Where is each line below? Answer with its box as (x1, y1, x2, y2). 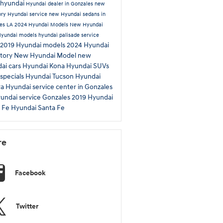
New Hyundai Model (13, 51, 78, 60)
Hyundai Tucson (25, 72, 75, 81)
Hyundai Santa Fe (10, 103, 65, 112)
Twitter (15, 202, 38, 211)
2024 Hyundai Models (14, 21, 70, 28)
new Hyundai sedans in (48, 10, 106, 17)
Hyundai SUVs (66, 61, 109, 70)
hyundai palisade (38, 31, 81, 38)
